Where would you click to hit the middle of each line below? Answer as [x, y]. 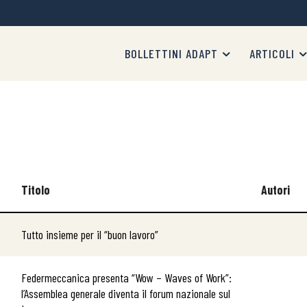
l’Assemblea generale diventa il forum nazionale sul [126, 293]
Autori [275, 190]
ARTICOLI [272, 53]
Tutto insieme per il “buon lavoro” [90, 234]
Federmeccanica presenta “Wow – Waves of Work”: [126, 278]
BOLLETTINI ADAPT [171, 53]
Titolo [36, 190]
